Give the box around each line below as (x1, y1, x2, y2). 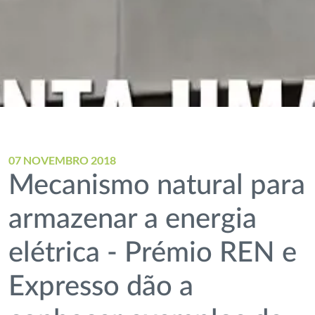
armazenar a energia (8, 205, 257, 233)
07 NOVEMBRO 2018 (8, 153, 117, 167)
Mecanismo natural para (8, 172, 306, 200)
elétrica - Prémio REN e (8, 239, 297, 267)
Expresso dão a (8, 273, 194, 301)
